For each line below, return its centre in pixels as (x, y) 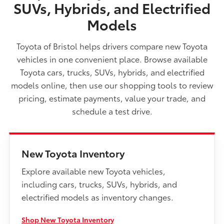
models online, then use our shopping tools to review (112, 85)
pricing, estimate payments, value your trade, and (112, 98)
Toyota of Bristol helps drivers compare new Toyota (112, 46)
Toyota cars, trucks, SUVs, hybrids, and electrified (112, 72)
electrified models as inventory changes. (97, 197)
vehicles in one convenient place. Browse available (112, 59)
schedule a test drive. (112, 111)
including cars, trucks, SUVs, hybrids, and (99, 184)
